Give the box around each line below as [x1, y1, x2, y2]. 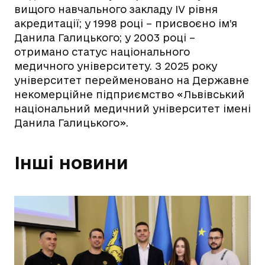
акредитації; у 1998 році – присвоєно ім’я [14, 18, 237, 30]
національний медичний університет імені [14, 103, 251, 115]
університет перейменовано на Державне [14, 75, 249, 86]
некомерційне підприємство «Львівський [14, 89, 245, 101]
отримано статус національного [14, 46, 190, 58]
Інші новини [14, 153, 128, 173]
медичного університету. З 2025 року [14, 60, 217, 72]
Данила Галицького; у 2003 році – [14, 32, 195, 44]
